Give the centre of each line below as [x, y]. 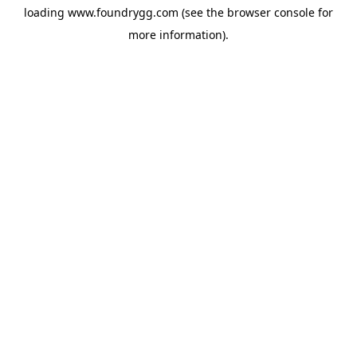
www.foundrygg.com [123, 12]
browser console [271, 12]
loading [46, 12]
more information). [178, 35]
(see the [201, 12]
